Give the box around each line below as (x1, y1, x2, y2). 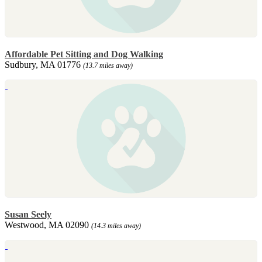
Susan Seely (5, 209, 51, 219)
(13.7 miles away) (83, 61, 133, 70)
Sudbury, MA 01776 (5, 59, 83, 70)
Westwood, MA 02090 (5, 219, 91, 230)
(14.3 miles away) (91, 221, 141, 230)
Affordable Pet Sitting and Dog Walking (5, 49, 163, 59)
